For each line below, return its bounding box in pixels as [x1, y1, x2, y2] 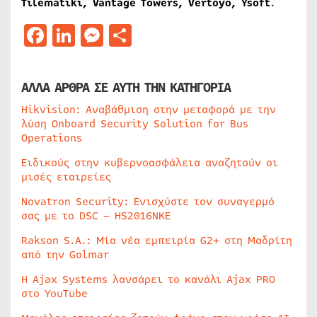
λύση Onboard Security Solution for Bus [21, 116, 248, 132]
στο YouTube [21, 286, 88, 301]
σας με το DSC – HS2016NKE [21, 208, 171, 224]
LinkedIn [75, 19, 173, 51]
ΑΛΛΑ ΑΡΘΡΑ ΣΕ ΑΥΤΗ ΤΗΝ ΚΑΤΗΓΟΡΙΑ [21, 78, 231, 98]
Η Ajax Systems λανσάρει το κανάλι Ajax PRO [21, 272, 275, 287]
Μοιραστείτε [132, 19, 268, 51]
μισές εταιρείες [21, 169, 111, 185]
